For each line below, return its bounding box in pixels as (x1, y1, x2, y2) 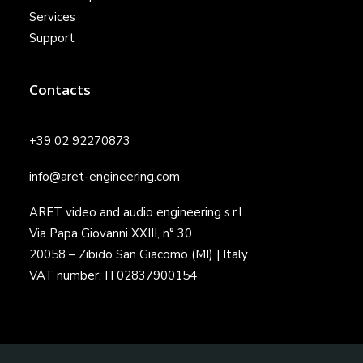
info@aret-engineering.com (29, 169, 180, 185)
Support (29, 30, 75, 46)
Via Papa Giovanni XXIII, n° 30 (29, 225, 192, 241)
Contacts (29, 80, 91, 99)
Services (29, 9, 75, 25)
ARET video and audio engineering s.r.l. (29, 204, 245, 220)
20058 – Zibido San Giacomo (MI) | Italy (29, 246, 248, 263)
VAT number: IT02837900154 (29, 267, 197, 284)
